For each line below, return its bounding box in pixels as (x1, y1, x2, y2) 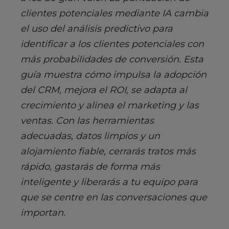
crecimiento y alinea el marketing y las (20, 100, 199, 111)
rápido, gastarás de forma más (20, 161, 160, 173)
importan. (20, 207, 65, 219)
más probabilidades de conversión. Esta (20, 54, 203, 65)
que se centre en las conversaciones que (20, 192, 207, 203)
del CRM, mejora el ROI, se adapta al (20, 84, 187, 96)
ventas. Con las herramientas (20, 115, 154, 127)
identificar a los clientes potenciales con (20, 38, 204, 50)
